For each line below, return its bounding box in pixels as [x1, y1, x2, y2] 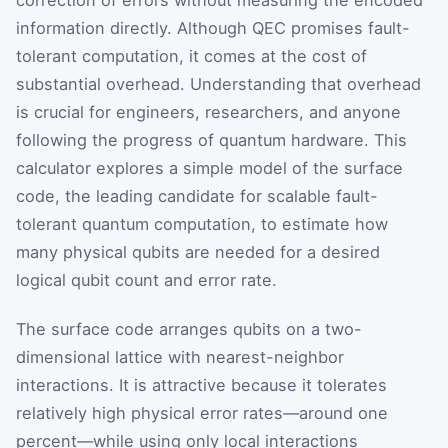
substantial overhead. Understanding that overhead [16, 73, 421, 94]
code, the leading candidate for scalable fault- [16, 185, 378, 206]
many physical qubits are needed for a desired [16, 241, 380, 262]
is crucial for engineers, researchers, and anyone [16, 101, 401, 122]
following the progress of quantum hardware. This [16, 129, 407, 150]
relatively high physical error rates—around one [16, 403, 388, 424]
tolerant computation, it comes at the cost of [16, 45, 367, 66]
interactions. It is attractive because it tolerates [16, 375, 387, 396]
